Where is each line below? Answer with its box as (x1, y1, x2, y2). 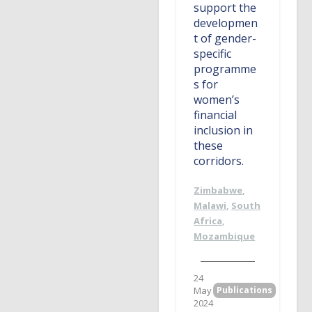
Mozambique (194, 230, 256, 243)
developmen (194, 15, 258, 31)
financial (194, 107, 237, 123)
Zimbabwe (194, 184, 243, 197)
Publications (217, 284, 273, 297)
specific (194, 46, 232, 62)
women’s (194, 92, 240, 108)
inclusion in (194, 123, 253, 139)
